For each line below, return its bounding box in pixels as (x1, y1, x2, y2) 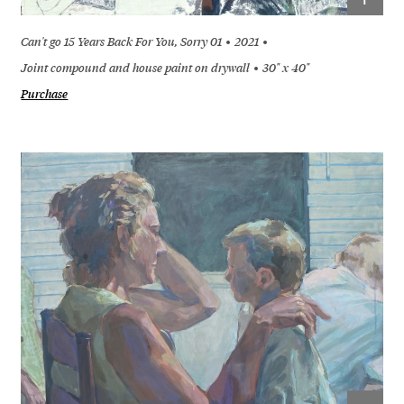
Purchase (21, 85, 69, 102)
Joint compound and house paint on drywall (21, 59, 251, 76)
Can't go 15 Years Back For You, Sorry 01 (21, 32, 223, 50)
